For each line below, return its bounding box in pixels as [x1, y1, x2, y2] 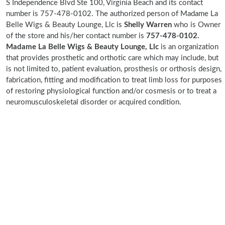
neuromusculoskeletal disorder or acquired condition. [6, 98, 181, 106]
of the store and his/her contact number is [6, 32, 146, 40]
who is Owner [172, 21, 220, 29]
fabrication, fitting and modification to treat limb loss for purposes [6, 76, 222, 84]
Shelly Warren [124, 21, 172, 29]
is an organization [161, 43, 218, 51]
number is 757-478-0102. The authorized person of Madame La [6, 10, 218, 18]
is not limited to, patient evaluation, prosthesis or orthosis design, [6, 65, 221, 73]
